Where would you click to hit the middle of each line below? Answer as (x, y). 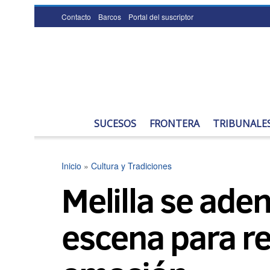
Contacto (76, 17)
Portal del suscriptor (161, 17)
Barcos (110, 17)
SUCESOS (115, 124)
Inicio (71, 166)
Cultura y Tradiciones (131, 166)
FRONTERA (174, 124)
